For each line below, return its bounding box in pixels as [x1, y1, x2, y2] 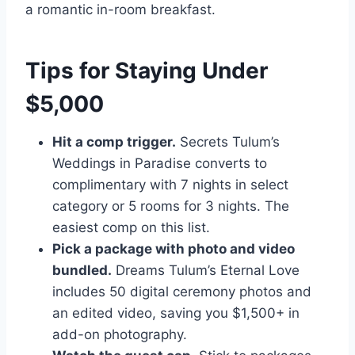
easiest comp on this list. [52, 219, 210, 236]
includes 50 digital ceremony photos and [52, 284, 311, 300]
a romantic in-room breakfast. [25, 2, 216, 18]
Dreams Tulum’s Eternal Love [112, 262, 300, 279]
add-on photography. [52, 326, 187, 343]
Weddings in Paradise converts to [52, 155, 267, 172]
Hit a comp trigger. [52, 134, 176, 151]
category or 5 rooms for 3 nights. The [52, 198, 289, 215]
